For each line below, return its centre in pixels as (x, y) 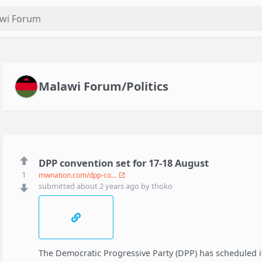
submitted (57, 186)
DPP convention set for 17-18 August (123, 163)
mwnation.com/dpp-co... (78, 175)
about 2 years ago (108, 186)
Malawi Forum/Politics (104, 87)
